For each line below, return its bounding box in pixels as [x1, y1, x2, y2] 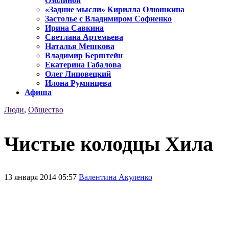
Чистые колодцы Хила [4, 132, 213, 155]
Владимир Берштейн [45, 51, 123, 60]
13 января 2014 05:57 [4, 172, 79, 181]
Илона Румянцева [45, 79, 111, 88]
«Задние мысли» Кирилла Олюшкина [45, 5, 185, 14]
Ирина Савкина [45, 24, 104, 33]
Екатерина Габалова [45, 60, 121, 70]
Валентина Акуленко [79, 172, 152, 181]
